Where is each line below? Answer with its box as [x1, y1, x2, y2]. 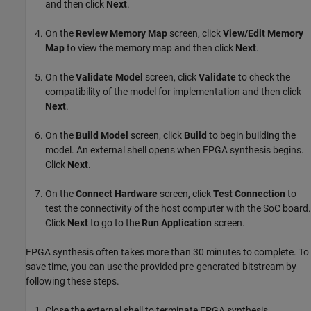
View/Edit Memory [223, 28, 303, 40]
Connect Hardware [76, 188, 158, 200]
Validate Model [76, 72, 143, 83]
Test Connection [213, 188, 285, 200]
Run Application [142, 217, 212, 229]
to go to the [88, 217, 142, 229]
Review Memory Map [76, 28, 167, 40]
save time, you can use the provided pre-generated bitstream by [26, 261, 296, 273]
